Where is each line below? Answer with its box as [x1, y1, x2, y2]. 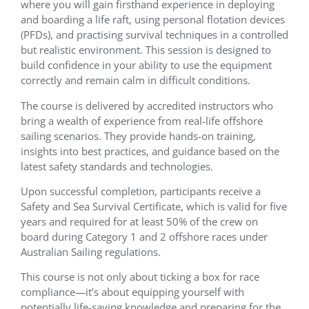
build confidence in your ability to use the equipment [21, 58, 272, 72]
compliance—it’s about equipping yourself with [21, 285, 244, 299]
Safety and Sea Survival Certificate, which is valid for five [21, 199, 287, 214]
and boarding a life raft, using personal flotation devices [21, 12, 285, 27]
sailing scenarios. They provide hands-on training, [21, 128, 256, 143]
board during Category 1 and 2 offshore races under [21, 230, 268, 244]
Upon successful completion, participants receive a [21, 184, 261, 199]
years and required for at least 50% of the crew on [21, 215, 258, 229]
